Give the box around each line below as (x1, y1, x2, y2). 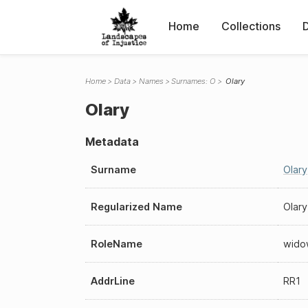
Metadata (85, 135, 139, 148)
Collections (221, 19, 280, 33)
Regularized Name (91, 200, 182, 212)
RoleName (91, 237, 142, 250)
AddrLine (91, 274, 135, 287)
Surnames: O (171, 76, 216, 86)
